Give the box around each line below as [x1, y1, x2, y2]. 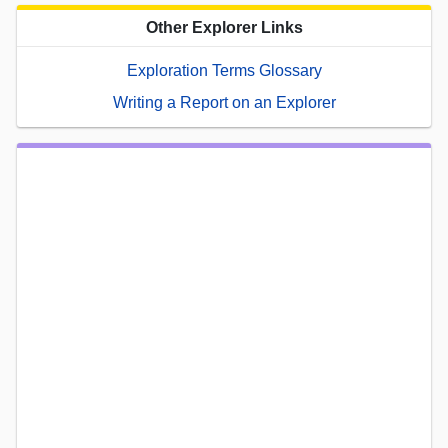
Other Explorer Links [145, 18, 303, 36]
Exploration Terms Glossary [126, 61, 322, 79]
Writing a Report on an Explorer [112, 93, 336, 111]
